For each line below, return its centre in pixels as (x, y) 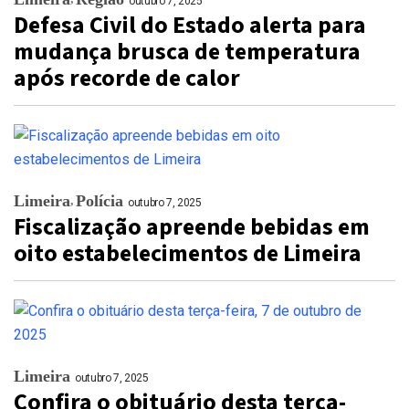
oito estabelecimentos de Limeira (188, 253)
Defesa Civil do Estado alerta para (190, 25)
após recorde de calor (127, 78)
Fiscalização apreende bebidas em (192, 227)
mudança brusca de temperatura (187, 52)
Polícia (100, 201)
